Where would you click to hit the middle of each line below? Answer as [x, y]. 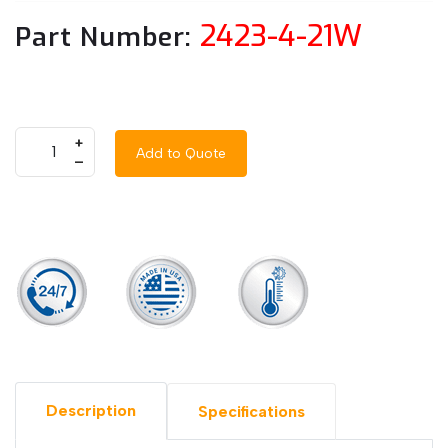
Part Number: [103, 37]
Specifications [251, 411]
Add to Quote [181, 153]
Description [91, 410]
